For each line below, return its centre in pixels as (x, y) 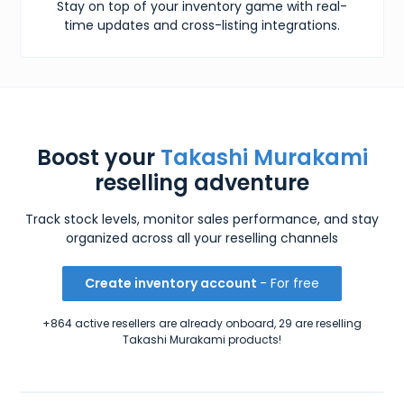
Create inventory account (172, 283)
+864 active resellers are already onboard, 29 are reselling (202, 323)
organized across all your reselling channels (202, 238)
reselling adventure (202, 182)
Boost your (98, 157)
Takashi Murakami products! (202, 339)
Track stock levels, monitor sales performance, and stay (202, 219)
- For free (289, 283)
